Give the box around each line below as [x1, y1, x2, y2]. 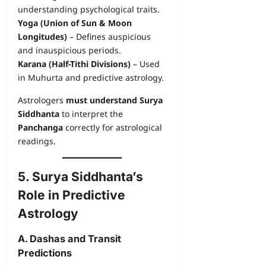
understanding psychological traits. [18, 4, 160, 15]
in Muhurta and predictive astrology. [18, 72, 164, 84]
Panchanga [18, 122, 63, 134]
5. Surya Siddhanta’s [18, 169, 143, 185]
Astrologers [18, 94, 66, 106]
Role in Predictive [18, 188, 125, 203]
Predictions [18, 247, 72, 259]
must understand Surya [66, 94, 163, 106]
